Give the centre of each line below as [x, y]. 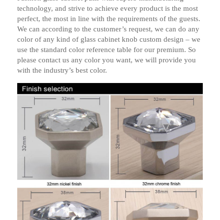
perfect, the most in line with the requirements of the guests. [109, 18]
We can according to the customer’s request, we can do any [108, 29]
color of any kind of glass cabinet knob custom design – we [109, 39]
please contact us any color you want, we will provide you [107, 60]
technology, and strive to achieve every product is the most [108, 8]
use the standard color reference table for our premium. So [107, 49]
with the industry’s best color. [62, 70]
